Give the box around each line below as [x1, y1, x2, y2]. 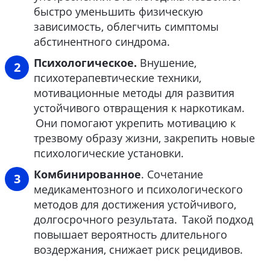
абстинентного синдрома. [34, 34, 170, 49]
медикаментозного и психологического [34, 182, 243, 197]
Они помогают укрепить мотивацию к [34, 116, 236, 131]
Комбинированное [34, 167, 141, 182]
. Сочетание [141, 167, 203, 182]
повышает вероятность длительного [34, 227, 227, 242]
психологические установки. [34, 146, 184, 161]
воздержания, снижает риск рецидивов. [34, 242, 243, 257]
